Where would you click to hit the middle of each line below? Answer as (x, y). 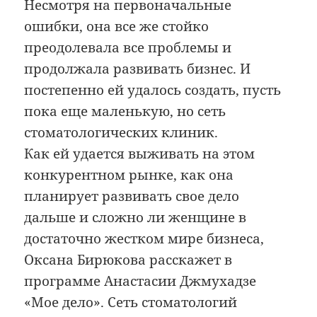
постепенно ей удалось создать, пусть (153, 90)
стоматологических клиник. (121, 132)
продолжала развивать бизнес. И (138, 68)
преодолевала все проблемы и (128, 47)
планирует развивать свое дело (132, 196)
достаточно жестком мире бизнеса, (144, 238)
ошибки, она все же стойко (117, 26)
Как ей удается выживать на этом (140, 153)
